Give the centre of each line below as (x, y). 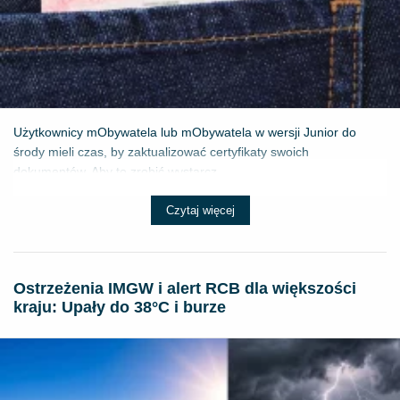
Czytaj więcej (200, 211)
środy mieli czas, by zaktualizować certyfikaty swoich (161, 152)
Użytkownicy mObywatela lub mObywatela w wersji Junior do (185, 133)
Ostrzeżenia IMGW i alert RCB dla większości (185, 289)
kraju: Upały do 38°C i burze (120, 308)
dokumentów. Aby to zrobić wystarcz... (121, 172)
